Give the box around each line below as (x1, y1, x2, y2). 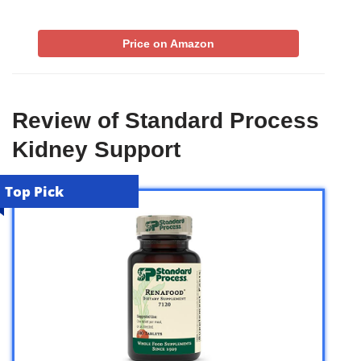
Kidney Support (12, 136, 180, 162)
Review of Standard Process (12, 107, 319, 133)
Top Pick (5, 181, 64, 201)
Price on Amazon (122, 36, 214, 50)
